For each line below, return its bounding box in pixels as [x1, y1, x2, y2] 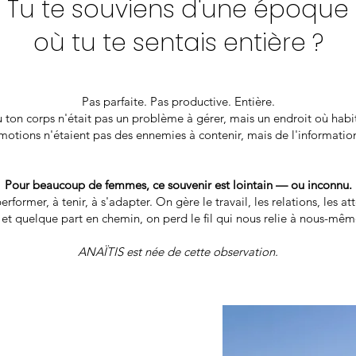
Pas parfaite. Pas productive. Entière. [81, 94, 275, 109]
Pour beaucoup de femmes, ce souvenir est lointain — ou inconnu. [4, 177, 352, 192]
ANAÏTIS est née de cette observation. [78, 244, 278, 259]
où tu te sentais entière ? [33, 26, 323, 60]
